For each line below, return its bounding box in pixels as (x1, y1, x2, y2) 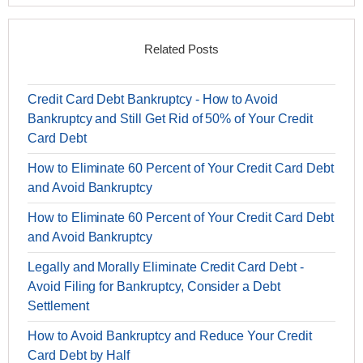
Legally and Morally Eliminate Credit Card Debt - (28, 260, 304, 274)
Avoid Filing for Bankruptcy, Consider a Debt (28, 280, 280, 293)
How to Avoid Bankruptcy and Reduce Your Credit (28, 329, 312, 343)
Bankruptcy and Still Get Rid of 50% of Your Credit (28, 112, 313, 126)
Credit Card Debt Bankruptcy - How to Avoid (28, 92, 278, 106)
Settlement (28, 299, 89, 313)
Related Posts (144, 42, 219, 56)
